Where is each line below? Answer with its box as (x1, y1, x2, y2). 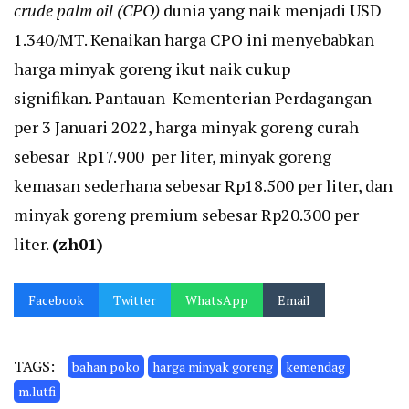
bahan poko (72, 358, 140, 375)
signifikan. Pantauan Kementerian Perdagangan (14, 87, 372, 109)
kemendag (286, 358, 345, 375)
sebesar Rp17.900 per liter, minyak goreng (14, 145, 335, 167)
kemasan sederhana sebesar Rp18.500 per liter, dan (14, 174, 393, 196)
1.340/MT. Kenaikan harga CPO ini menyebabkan (14, 28, 374, 50)
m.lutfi (18, 383, 56, 400)
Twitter (113, 291, 156, 309)
